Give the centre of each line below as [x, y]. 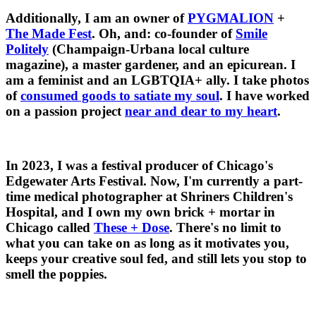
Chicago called [50, 228]
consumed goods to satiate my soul [120, 96]
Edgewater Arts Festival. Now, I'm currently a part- [154, 181]
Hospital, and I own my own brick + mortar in [140, 212]
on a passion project [65, 111]
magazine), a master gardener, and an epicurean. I [151, 65]
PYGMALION [231, 18]
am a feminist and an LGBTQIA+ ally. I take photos [157, 80]
